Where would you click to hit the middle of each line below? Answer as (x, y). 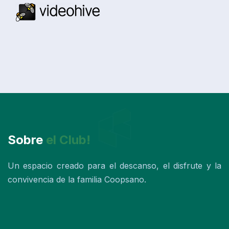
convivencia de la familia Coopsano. (77, 179)
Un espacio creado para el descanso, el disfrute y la (114, 165)
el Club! (68, 140)
